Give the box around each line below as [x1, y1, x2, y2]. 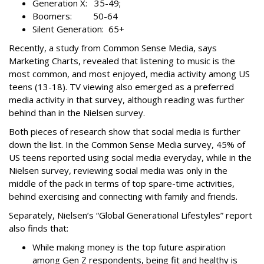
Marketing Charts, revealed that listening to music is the [9, 55, 235, 67]
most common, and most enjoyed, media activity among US [9, 68, 250, 80]
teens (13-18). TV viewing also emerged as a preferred [9, 81, 234, 93]
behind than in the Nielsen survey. [9, 107, 145, 118]
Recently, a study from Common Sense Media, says [9, 42, 217, 54]
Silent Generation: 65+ [32, 23, 124, 35]
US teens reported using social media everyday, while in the [9, 151, 252, 163]
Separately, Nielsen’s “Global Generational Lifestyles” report [9, 209, 252, 221]
